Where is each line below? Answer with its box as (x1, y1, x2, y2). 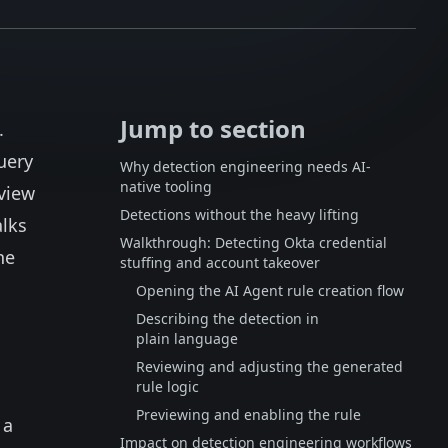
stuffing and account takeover (120, 253, 320, 272)
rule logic (136, 377, 199, 396)
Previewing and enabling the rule (136, 405, 361, 424)
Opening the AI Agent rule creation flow (136, 281, 404, 300)
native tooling (120, 177, 212, 196)
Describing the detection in (136, 309, 319, 328)
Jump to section (120, 112, 306, 145)
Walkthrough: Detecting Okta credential (120, 233, 387, 252)
